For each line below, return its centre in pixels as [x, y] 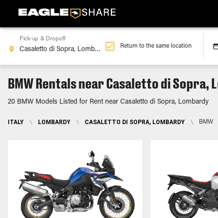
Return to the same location [156, 46]
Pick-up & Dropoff [43, 39]
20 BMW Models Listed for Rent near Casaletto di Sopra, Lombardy [108, 102]
